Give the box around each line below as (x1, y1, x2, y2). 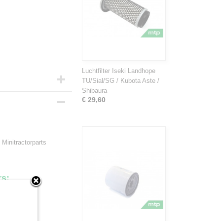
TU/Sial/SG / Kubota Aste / (82, 77, 159, 84)
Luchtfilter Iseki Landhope (82, 67, 155, 74)
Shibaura (82, 87, 107, 94)
